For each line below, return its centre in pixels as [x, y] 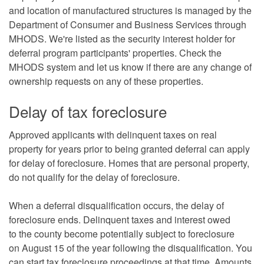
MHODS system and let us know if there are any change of [130, 67]
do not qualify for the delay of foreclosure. [94, 177]
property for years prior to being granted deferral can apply [129, 148]
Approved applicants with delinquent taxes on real [113, 134]
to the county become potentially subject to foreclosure [122, 233]
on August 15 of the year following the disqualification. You [131, 247]
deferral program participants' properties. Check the [115, 52]
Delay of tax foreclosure [88, 111]
